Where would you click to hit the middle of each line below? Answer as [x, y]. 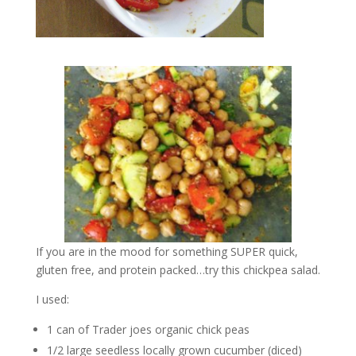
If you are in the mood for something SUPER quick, [166, 251]
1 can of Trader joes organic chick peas [148, 329]
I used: [52, 299]
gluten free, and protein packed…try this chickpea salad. [178, 269]
